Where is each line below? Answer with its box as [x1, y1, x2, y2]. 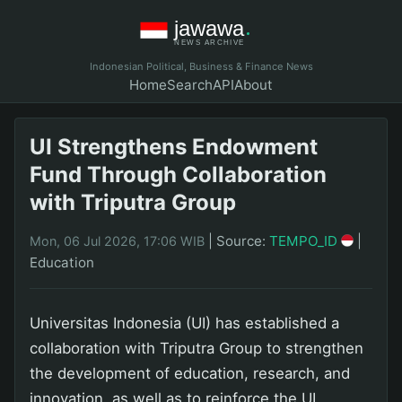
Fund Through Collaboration [30, 161, 327, 188]
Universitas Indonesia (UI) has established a [30, 313, 339, 332]
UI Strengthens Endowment [30, 133, 318, 160]
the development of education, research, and [30, 363, 350, 382]
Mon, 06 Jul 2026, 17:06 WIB [30, 232, 205, 249]
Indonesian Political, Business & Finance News [89, 60, 313, 74]
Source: [216, 232, 269, 249]
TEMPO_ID [269, 232, 341, 249]
